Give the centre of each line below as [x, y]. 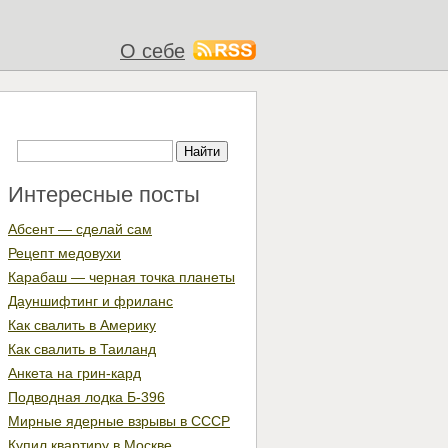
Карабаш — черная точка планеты [121, 277]
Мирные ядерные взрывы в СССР [119, 421]
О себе [152, 51]
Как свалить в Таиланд [82, 349]
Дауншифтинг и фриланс [90, 301]
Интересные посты [104, 194]
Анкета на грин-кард [74, 373]
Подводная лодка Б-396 [86, 397]
